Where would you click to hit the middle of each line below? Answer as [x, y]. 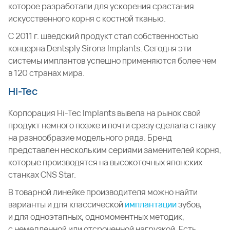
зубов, [189, 204]
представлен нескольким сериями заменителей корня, [115, 150]
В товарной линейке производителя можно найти [103, 192]
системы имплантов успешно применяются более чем [112, 61]
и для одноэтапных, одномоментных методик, [96, 217]
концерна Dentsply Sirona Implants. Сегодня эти [100, 48]
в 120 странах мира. [46, 73]
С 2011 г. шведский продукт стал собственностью [103, 36]
